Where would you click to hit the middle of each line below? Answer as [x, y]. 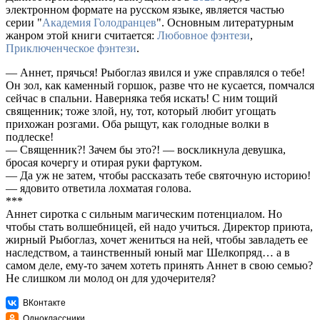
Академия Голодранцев [99, 23]
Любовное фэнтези [204, 36]
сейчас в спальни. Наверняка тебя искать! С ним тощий [142, 99]
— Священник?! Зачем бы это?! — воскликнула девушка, [146, 150]
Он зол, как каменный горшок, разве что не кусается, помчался [160, 86]
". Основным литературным [225, 23]
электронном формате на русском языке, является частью [145, 10]
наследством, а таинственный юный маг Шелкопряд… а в [148, 253]
